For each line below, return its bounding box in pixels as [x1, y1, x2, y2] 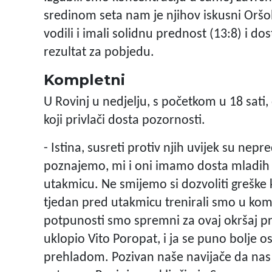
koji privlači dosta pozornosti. [44, 114, 205, 128]
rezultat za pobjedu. [44, 46, 154, 60]
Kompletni [44, 71, 125, 89]
